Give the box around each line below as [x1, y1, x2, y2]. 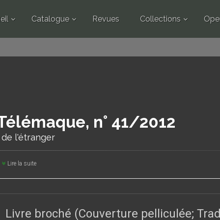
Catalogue [31, 14, 69, 24]
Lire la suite [5, 160, 36, 167]
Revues [92, 14, 119, 24]
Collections [139, 14, 181, 24]
